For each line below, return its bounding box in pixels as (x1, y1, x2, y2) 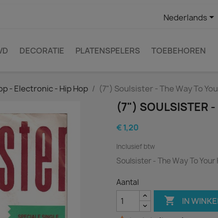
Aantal (116, 177, 139, 188)
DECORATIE (19, 45, 64, 56)
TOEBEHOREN (151, 45, 206, 56)
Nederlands (163, 12, 207, 23)
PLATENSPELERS (75, 45, 140, 56)
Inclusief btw (116, 142, 155, 151)
